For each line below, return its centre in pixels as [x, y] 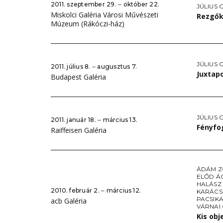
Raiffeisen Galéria [79, 130]
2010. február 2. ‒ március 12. [96, 190]
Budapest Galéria [78, 77]
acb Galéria [69, 201]
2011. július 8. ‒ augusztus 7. [94, 66]
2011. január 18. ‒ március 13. [94, 120]
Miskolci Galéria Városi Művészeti [105, 15]
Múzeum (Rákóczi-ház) [88, 24]
